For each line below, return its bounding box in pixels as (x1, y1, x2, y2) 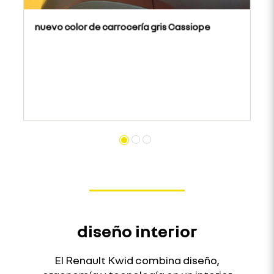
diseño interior (76, 220, 198, 241)
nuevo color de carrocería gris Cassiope (34, 20, 210, 32)
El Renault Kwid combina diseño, (54, 253, 220, 267)
